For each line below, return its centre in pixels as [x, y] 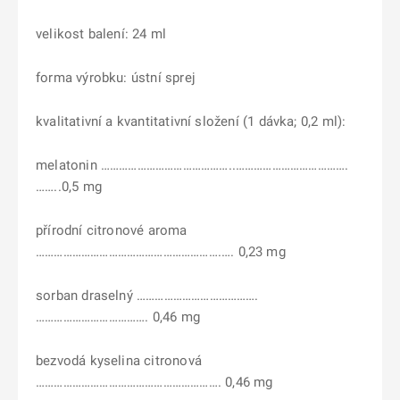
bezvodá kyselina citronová [119, 361]
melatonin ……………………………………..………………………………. [192, 165]
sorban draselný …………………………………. [147, 296]
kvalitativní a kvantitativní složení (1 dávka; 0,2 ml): [191, 121]
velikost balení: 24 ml [101, 34]
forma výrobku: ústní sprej [116, 78]
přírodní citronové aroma [112, 230]
